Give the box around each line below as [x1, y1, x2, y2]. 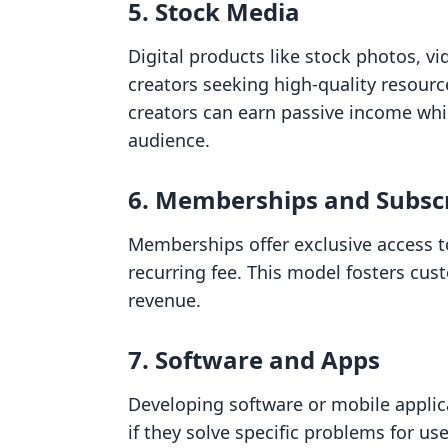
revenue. [128, 288, 201, 312]
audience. [128, 128, 210, 152]
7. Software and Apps [128, 343, 380, 376]
